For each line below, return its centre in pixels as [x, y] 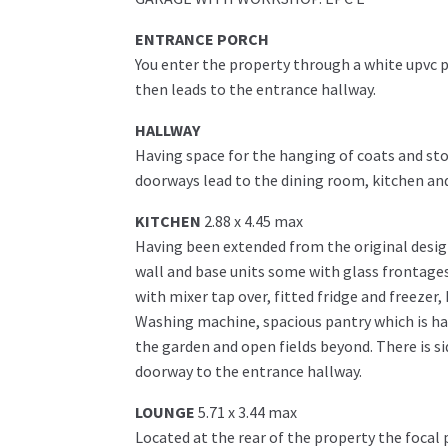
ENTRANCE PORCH [201, 39]
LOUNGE [164, 412]
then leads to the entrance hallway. [255, 89]
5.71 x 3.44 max [247, 412]
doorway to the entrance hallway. [248, 371]
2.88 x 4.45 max [253, 221]
